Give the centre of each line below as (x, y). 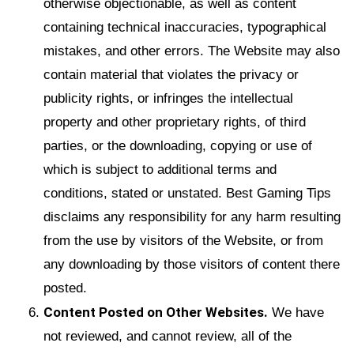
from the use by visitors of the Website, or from (183, 240)
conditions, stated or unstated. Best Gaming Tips (187, 193)
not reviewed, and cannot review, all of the (168, 336)
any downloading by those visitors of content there (192, 264)
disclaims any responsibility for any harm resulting (192, 217)
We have (296, 312)
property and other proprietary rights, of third (175, 122)
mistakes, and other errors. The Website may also (192, 51)
